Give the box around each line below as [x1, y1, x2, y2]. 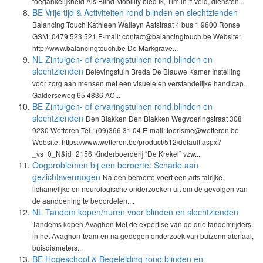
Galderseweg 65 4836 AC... [32, 90, 120, 100]
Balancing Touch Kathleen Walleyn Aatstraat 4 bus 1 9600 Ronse [32, 19, 240, 29]
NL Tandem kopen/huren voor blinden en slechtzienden [32, 206, 238, 218]
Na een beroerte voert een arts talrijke [103, 172, 222, 182]
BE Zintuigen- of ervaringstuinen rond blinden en [32, 100, 213, 112]
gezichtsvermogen [32, 171, 100, 183]
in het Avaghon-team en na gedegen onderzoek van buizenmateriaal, [32, 231, 254, 241]
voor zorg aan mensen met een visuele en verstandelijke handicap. [32, 78, 245, 88]
